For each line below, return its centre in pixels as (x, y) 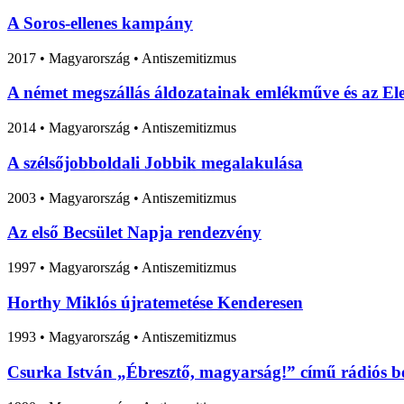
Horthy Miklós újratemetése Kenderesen (155, 302)
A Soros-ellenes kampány (100, 23)
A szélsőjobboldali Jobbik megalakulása (155, 162)
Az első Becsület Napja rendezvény (134, 233)
